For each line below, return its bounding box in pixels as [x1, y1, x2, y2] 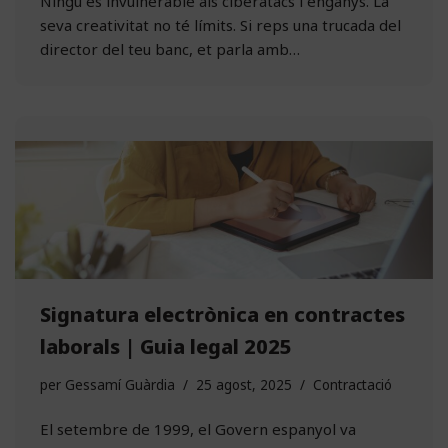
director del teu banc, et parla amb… [40, 38, 304, 59]
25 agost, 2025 [196, 376, 292, 395]
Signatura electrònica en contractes [40, 301, 405, 329]
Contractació [313, 376, 392, 395]
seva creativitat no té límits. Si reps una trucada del [40, 14, 401, 35]
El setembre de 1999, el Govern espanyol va [40, 419, 356, 440]
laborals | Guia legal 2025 [40, 333, 292, 361]
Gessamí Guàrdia [65, 376, 175, 395]
